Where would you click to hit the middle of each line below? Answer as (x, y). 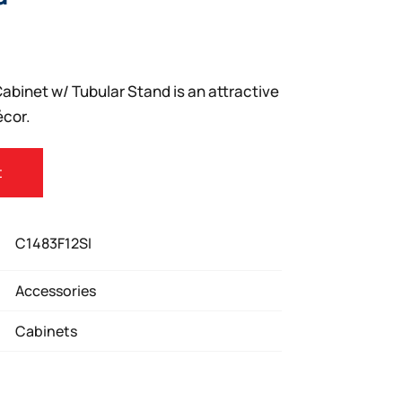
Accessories (56, 291)
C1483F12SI (54, 244)
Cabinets (47, 332)
